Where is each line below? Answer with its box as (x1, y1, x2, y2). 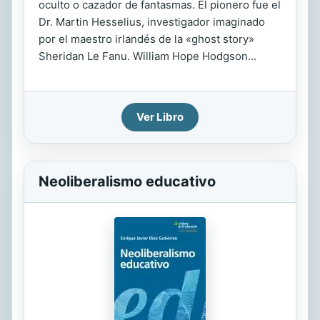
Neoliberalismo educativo (39, 173, 216, 190)
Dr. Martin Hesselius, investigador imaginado (39, 15, 265, 29)
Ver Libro (136, 110, 184, 124)
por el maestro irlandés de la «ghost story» (39, 32, 254, 46)
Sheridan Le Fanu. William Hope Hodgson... (39, 49, 256, 63)
